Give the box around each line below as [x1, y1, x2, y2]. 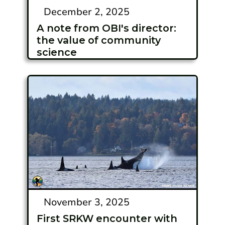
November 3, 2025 [44, 195, 130, 209]
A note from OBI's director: [37, 22, 177, 35]
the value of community [37, 34, 161, 47]
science [37, 46, 77, 59]
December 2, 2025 [44, 5, 130, 19]
